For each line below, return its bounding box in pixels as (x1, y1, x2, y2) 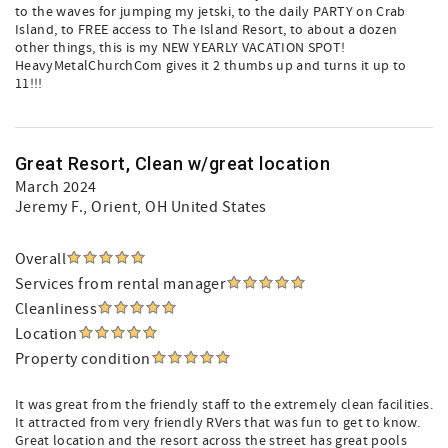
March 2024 (15, 177, 97, 197)
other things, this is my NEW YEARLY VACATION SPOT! (15, 39, 346, 57)
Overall (15, 249, 67, 269)
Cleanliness (15, 299, 98, 319)
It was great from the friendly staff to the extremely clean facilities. (15, 396, 433, 414)
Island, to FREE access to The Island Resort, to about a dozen (15, 21, 398, 39)
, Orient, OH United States (83, 197, 267, 217)
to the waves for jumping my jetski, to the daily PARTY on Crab (15, 3, 406, 21)
